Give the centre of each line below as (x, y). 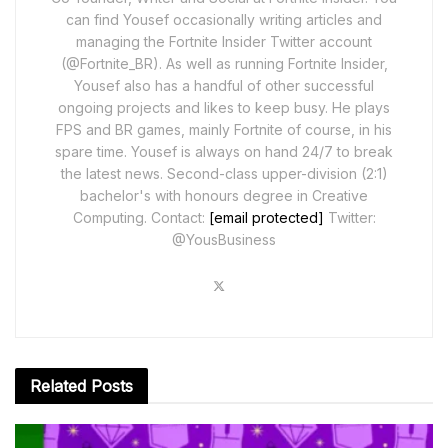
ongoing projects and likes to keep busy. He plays (224, 108)
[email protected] (266, 218)
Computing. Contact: (140, 218)
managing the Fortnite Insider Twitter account (224, 42)
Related (58, 386)
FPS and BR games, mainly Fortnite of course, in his (224, 130)
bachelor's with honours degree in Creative (224, 196)
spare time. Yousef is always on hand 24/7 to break (224, 152)
